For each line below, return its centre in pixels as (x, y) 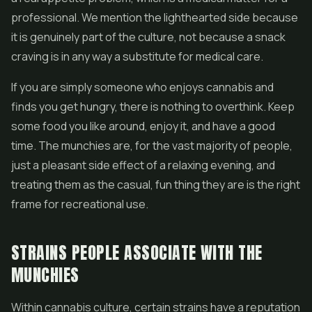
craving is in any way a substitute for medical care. (137, 56)
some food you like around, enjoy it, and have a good (143, 126)
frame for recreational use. (80, 204)
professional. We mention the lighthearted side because (155, 17)
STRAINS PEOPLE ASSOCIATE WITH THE (137, 253)
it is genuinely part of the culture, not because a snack (148, 37)
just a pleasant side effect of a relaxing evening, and (143, 165)
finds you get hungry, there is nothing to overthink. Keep (153, 107)
